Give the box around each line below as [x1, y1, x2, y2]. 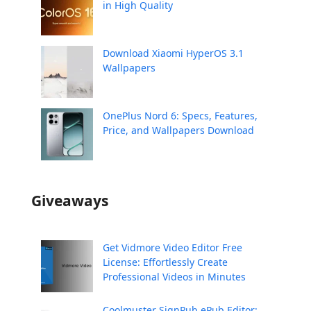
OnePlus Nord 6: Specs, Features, [102, 108, 258, 122]
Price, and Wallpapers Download [102, 123, 254, 137]
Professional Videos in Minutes [102, 269, 246, 283]
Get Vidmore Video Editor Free [102, 240, 242, 254]
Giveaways [31, 190, 108, 210]
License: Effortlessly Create [102, 255, 228, 269]
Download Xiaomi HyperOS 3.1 [102, 46, 244, 60]
